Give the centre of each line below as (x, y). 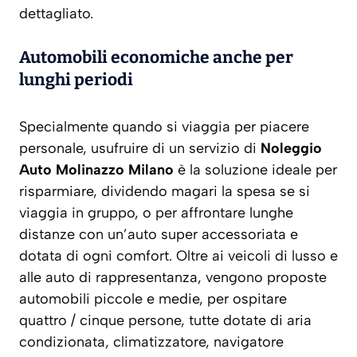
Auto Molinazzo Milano (96, 170)
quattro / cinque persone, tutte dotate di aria (165, 321)
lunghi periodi (76, 80)
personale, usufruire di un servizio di (140, 149)
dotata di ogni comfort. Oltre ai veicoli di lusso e (178, 256)
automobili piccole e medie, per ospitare (153, 299)
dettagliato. (56, 14)
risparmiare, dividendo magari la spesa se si (165, 192)
